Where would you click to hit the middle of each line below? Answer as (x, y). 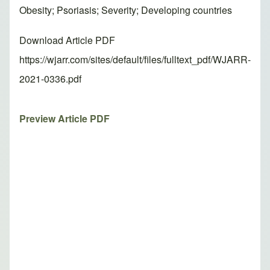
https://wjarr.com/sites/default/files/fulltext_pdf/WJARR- (135, 60)
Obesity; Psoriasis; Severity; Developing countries (126, 10)
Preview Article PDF (64, 119)
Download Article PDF (67, 40)
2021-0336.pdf (50, 79)
